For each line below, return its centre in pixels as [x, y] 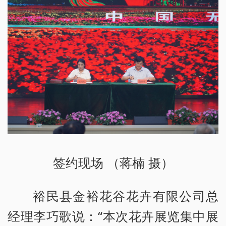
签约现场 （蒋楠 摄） [113, 163]
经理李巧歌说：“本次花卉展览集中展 [113, 216]
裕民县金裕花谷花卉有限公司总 [126, 196]
